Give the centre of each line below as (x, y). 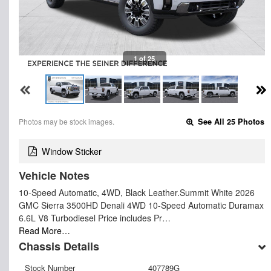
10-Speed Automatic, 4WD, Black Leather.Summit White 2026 (137, 193)
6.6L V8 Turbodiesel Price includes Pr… (95, 218)
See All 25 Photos (230, 121)
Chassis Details (59, 247)
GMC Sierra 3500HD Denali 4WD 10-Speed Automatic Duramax (141, 205)
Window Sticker (72, 151)
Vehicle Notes (54, 176)
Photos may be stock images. (67, 121)
